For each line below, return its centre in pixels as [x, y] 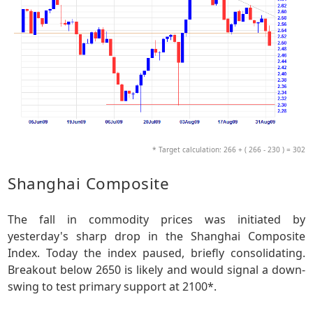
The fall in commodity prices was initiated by [156, 220]
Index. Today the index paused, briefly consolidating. [156, 253]
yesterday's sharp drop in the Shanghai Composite [156, 236]
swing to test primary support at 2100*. [112, 287]
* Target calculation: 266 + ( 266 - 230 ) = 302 [228, 150]
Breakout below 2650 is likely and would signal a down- [156, 270]
